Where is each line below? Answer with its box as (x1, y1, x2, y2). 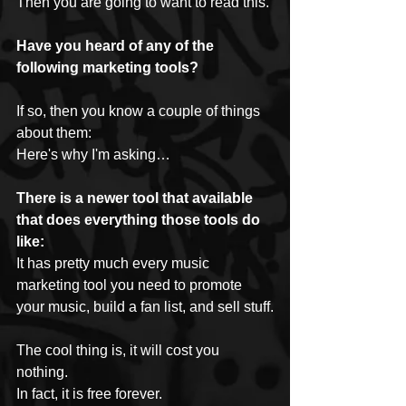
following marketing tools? (16, 59, 198, 75)
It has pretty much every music (16, 255, 213, 271)
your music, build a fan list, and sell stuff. (16, 298, 274, 314)
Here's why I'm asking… (16, 146, 170, 162)
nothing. (16, 363, 68, 380)
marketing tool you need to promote (16, 276, 246, 293)
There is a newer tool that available (16, 189, 256, 206)
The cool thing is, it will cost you (16, 342, 223, 358)
